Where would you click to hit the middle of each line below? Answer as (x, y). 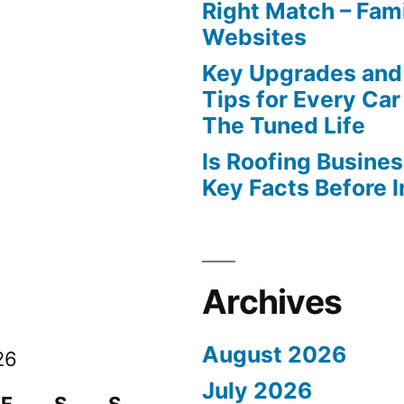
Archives (272, 302)
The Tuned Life (284, 125)
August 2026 (274, 354)
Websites (254, 37)
